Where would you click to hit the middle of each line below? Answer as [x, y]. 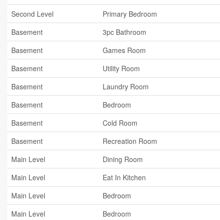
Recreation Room [130, 141]
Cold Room [120, 123]
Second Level [32, 14]
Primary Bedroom [130, 14]
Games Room [124, 50]
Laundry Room [126, 86]
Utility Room [121, 68]
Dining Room [123, 159]
